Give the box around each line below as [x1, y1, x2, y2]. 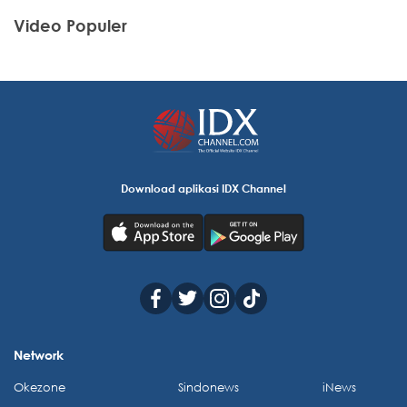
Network [14, 347, 64, 363]
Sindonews [178, 380, 239, 396]
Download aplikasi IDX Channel [121, 181, 286, 196]
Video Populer [14, 15, 127, 36]
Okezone [14, 380, 65, 396]
